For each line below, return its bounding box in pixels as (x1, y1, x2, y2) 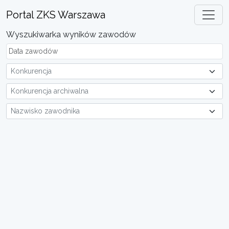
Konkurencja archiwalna (11, 87, 88, 95)
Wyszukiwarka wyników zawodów (6, 30, 136, 39)
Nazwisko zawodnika (11, 107, 80, 115)
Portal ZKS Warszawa (6, 9, 105, 21)
